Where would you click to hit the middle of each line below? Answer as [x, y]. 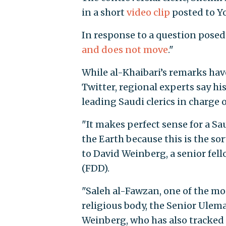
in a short [104, 13]
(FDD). [95, 168]
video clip [148, 13]
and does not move [125, 50]
